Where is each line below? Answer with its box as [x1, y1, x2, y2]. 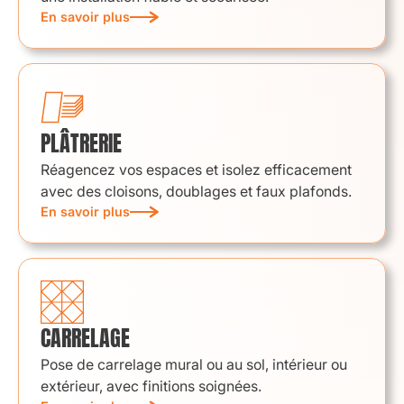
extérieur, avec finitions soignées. [41, 377, 262, 395]
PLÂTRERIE [41, 127, 122, 160]
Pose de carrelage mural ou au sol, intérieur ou [41, 355, 347, 373]
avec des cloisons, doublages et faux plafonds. [41, 182, 352, 200]
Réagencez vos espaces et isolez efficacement [41, 161, 352, 179]
